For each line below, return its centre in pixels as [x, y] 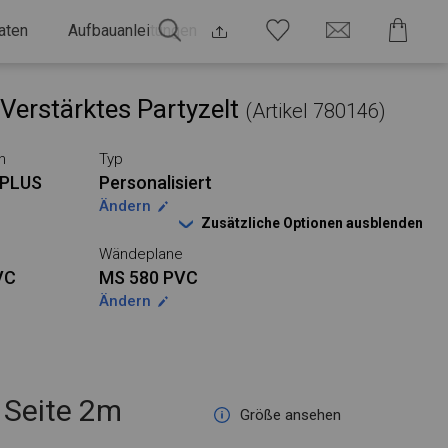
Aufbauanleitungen [132, 30]
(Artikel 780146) [315, 111]
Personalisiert [155, 182]
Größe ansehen [291, 415]
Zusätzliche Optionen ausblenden [312, 223]
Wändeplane [140, 254]
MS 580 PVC [148, 277]
